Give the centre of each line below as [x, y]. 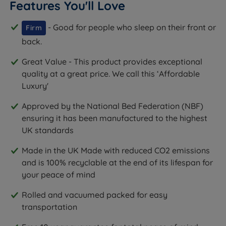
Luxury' [35, 86]
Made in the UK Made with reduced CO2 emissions [116, 151]
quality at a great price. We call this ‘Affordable [111, 74]
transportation [50, 207]
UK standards [48, 130]
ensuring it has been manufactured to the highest [115, 118]
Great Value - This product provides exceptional [112, 62]
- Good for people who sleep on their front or [132, 27]
